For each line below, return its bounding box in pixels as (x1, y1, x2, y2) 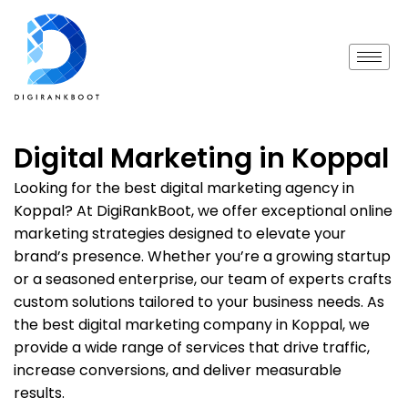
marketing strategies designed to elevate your (14, 223, 346, 244)
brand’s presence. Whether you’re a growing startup (14, 246, 391, 267)
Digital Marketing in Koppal (14, 139, 389, 178)
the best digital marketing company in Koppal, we (14, 314, 370, 335)
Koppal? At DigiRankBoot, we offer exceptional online (14, 200, 393, 221)
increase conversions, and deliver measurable (14, 360, 342, 381)
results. (14, 382, 65, 403)
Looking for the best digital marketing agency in (14, 178, 354, 199)
